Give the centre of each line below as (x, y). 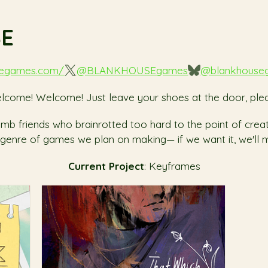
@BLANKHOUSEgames (133, 70)
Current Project (106, 166)
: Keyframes (172, 166)
